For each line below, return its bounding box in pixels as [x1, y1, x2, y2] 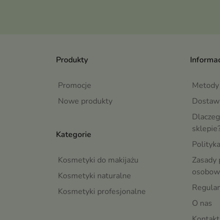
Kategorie [56, 129, 91, 140]
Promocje [58, 80, 91, 91]
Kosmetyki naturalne [58, 170, 131, 181]
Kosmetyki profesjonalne [58, 186, 146, 197]
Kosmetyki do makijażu [58, 154, 138, 165]
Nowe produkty [58, 95, 112, 107]
